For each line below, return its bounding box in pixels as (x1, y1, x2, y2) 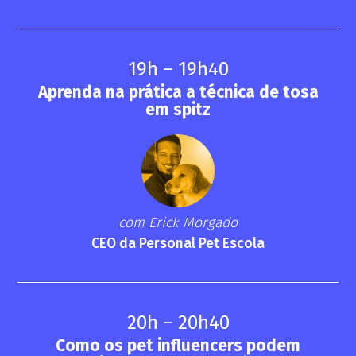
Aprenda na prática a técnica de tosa (37, 83, 319, 103)
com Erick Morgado (118, 214, 238, 231)
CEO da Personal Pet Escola (91, 234, 265, 252)
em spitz (145, 100, 211, 121)
